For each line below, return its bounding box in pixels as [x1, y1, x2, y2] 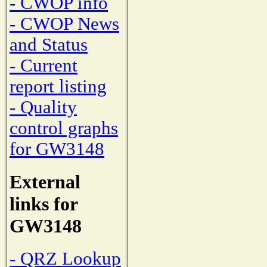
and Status [10, 35, 88, 55]
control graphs [10, 118, 118, 139]
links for [10, 193, 77, 215]
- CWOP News [10, 14, 119, 35]
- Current [10, 55, 77, 76]
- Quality [10, 97, 77, 118]
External [10, 171, 80, 193]
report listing [10, 76, 107, 97]
